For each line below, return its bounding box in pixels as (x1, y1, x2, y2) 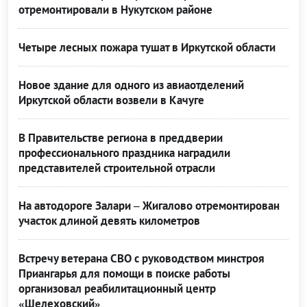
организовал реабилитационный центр (19, 281, 216, 297)
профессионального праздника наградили (19, 145, 230, 161)
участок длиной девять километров (19, 213, 200, 229)
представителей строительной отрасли (19, 160, 215, 176)
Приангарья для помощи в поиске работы (19, 266, 230, 282)
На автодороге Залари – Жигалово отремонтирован (19, 198, 280, 214)
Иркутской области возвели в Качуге (19, 93, 204, 108)
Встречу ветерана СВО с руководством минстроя (19, 251, 265, 267)
